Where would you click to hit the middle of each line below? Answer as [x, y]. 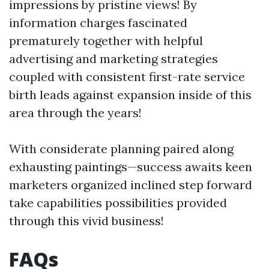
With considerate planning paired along [121, 149]
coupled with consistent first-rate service [127, 77]
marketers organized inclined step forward [131, 185]
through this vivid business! [86, 221]
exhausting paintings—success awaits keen [131, 167]
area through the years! [75, 113]
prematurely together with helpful [106, 41]
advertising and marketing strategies [113, 59]
